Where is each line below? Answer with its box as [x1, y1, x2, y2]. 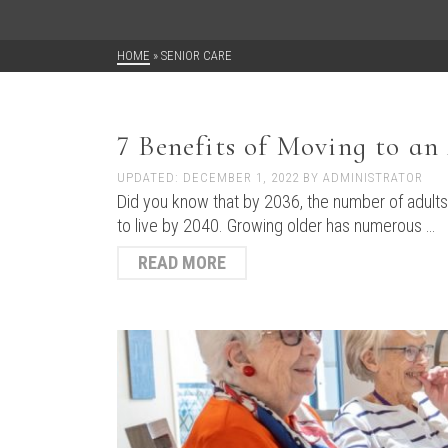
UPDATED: [117, 170, 183, 185]
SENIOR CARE [161, 48, 232, 63]
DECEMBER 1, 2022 [183, 170, 303, 185]
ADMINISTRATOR [323, 170, 423, 185]
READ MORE [138, 252, 226, 273]
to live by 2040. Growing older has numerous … [117, 215, 435, 236]
